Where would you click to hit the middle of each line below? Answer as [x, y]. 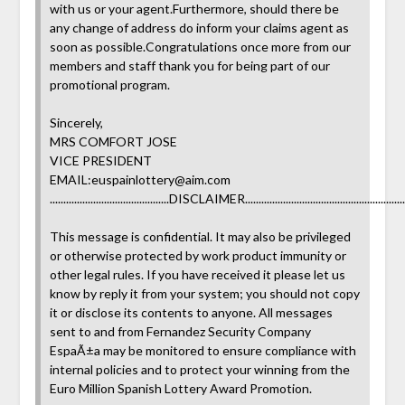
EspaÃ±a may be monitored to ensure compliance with [202, 350]
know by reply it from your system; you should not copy [204, 293]
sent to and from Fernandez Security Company [180, 331]
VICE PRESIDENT [100, 160]
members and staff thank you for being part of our [189, 65]
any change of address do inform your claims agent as [199, 27]
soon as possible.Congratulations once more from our [200, 46]
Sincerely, [76, 122]
